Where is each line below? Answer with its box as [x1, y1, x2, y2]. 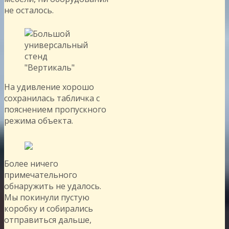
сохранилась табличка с [4, 92, 100, 104]
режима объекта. [4, 114, 73, 126]
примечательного [4, 169, 77, 180]
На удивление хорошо [4, 81, 94, 93]
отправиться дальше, [4, 214, 91, 225]
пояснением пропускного [4, 103, 106, 115]
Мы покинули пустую [4, 191, 89, 203]
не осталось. [4, 4, 54, 16]
